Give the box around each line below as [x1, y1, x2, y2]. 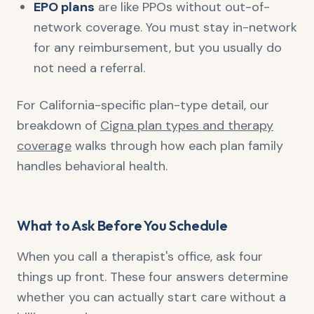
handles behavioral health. [17, 158, 168, 175]
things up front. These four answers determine [17, 268, 288, 285]
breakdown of [17, 117, 100, 134]
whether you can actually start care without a [17, 289, 286, 306]
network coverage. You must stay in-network [34, 19, 297, 36]
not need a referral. [34, 60, 145, 76]
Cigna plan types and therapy [100, 117, 273, 134]
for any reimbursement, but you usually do [34, 39, 282, 56]
